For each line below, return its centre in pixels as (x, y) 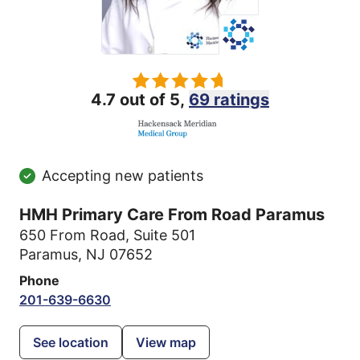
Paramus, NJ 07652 (86, 254)
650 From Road (72, 235)
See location (71, 342)
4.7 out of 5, (140, 100)
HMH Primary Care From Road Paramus (172, 214)
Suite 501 (164, 235)
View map (166, 342)
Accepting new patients (123, 175)
